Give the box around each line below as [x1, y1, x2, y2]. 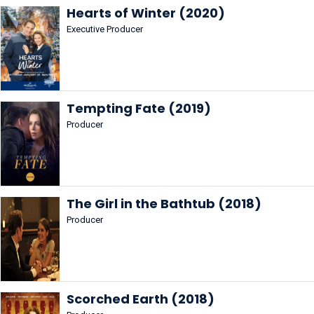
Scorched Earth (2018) [67, 290, 214, 308]
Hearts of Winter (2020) [67, 4, 225, 22]
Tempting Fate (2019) [67, 100, 211, 117]
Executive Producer [67, 24, 143, 34]
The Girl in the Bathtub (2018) [67, 195, 261, 212]
